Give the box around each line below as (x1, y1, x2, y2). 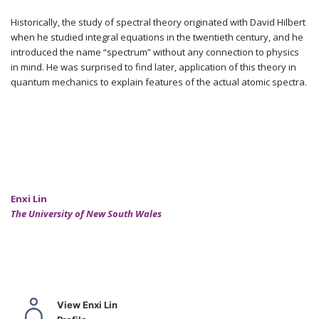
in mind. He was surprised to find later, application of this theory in (11, 61, 296, 73)
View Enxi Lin (56, 299, 117, 310)
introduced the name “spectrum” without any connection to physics (11, 46, 299, 58)
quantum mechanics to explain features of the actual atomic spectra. (11, 75, 307, 88)
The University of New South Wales (11, 207, 162, 220)
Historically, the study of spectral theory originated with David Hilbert (11, 16, 305, 28)
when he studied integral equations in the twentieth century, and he (11, 31, 303, 43)
